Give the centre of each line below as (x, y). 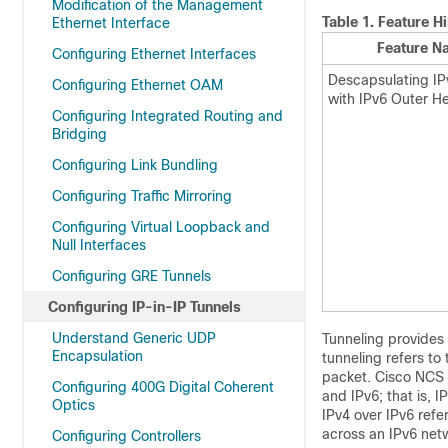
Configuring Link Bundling (135, 165)
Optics (73, 405)
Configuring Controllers (126, 436)
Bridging (79, 134)
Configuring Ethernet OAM (137, 85)
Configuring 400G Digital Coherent (163, 387)
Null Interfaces (99, 245)
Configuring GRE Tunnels (131, 276)
